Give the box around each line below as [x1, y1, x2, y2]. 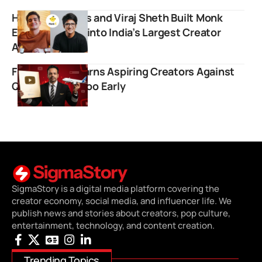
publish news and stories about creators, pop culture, [12, 206, 230, 219]
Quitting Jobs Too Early [12, 78, 126, 93]
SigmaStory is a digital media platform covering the [12, 182, 219, 195]
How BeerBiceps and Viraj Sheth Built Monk [12, 10, 223, 25]
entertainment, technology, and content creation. [12, 219, 215, 232]
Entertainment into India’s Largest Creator [12, 25, 221, 39]
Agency [12, 39, 49, 54]
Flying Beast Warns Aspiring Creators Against [12, 64, 235, 78]
